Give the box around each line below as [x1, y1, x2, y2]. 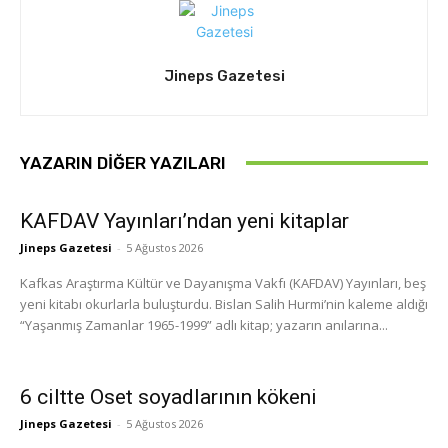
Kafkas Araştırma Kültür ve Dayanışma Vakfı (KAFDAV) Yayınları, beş [20, 273, 426, 292]
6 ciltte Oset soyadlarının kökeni [20, 384, 317, 409]
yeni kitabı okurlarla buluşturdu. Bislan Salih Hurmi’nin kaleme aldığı [20, 294, 428, 313]
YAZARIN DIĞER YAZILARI [20, 152, 226, 173]
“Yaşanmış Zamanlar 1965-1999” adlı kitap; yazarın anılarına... [20, 315, 388, 334]
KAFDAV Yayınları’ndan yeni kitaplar [20, 208, 349, 233]
